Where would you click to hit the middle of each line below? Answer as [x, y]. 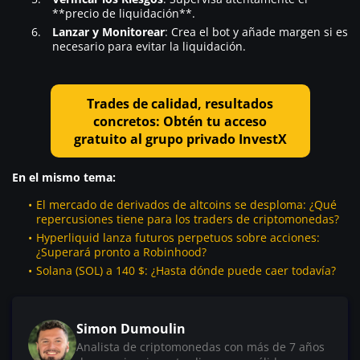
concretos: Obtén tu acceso [180, 121]
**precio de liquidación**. [124, 13]
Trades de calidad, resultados [180, 103]
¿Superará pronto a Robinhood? [121, 252]
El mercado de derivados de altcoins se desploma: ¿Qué [186, 205]
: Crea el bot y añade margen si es [256, 31]
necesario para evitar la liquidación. [149, 46]
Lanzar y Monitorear [108, 31]
